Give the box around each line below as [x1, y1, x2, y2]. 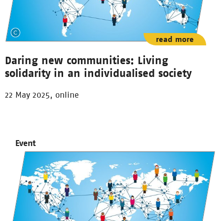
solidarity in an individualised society [5, 66, 191, 79]
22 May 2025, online [5, 89, 79, 100]
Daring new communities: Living [5, 53, 168, 67]
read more [156, 34, 194, 44]
